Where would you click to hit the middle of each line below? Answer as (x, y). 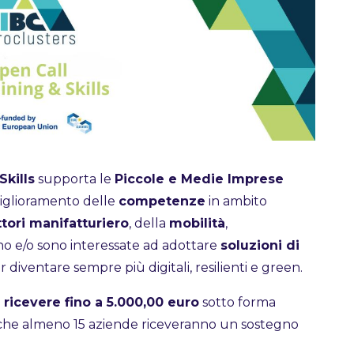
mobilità (197, 223)
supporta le (74, 179)
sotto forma (237, 302)
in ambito (236, 201)
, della (149, 223)
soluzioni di (260, 245)
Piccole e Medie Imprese (199, 179)
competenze (162, 201)
